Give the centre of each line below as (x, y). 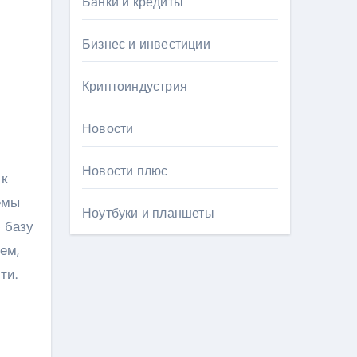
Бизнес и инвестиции (146, 44)
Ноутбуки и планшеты (148, 213)
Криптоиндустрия (135, 86)
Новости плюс (125, 171)
